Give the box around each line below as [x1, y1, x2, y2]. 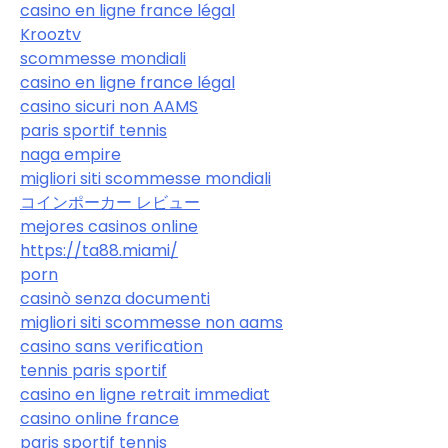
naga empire [20, 142, 121, 166]
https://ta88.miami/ [20, 238, 178, 262]
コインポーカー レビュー [20, 190, 200, 214]
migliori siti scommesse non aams [20, 310, 283, 334]
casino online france [20, 406, 179, 430]
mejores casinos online [20, 214, 198, 238]
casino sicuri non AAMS [20, 94, 198, 118]
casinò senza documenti [20, 286, 210, 310]
